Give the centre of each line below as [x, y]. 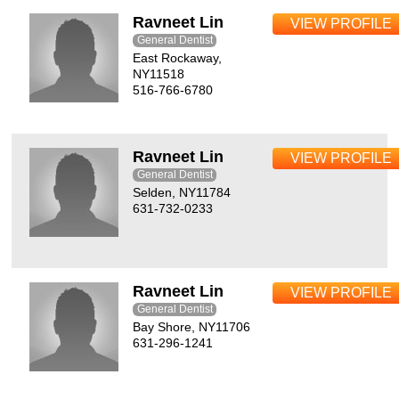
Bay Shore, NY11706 [192, 327]
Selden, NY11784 [182, 192]
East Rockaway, [178, 58]
